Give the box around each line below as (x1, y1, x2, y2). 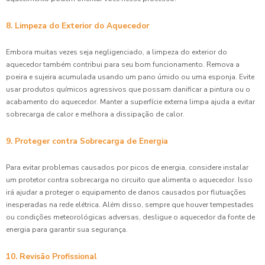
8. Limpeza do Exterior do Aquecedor (6, 20, 149, 31)
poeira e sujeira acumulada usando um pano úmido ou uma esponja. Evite (6, 72, 254, 82)
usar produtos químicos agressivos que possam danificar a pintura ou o (6, 84, 250, 94)
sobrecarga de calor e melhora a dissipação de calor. (6, 109, 185, 119)
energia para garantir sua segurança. (6, 224, 128, 234)
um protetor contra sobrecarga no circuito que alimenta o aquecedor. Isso (6, 174, 253, 185)
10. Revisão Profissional (6, 250, 96, 262)
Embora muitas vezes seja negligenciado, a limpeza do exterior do (6, 47, 227, 57)
